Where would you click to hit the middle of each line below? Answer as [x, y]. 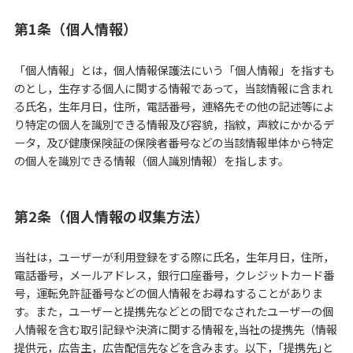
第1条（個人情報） [76, 28]
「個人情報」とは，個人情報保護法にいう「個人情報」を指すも [174, 69]
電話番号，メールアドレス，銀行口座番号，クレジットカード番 [174, 275]
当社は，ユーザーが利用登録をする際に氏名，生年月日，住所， [174, 257]
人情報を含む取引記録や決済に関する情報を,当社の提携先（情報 [175, 329]
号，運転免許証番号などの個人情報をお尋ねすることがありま [168, 293]
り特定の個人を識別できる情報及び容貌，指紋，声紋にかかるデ [174, 124]
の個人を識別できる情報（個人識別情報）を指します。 [151, 160]
